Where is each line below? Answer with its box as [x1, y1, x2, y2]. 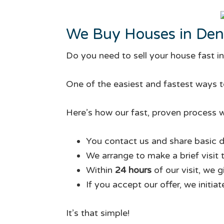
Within [86, 164, 115, 175]
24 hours [115, 164, 151, 175]
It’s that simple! [66, 207, 129, 218]
